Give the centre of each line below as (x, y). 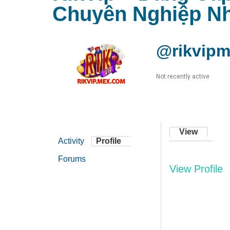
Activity (71, 141)
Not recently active (183, 77)
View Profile (196, 169)
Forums (72, 159)
